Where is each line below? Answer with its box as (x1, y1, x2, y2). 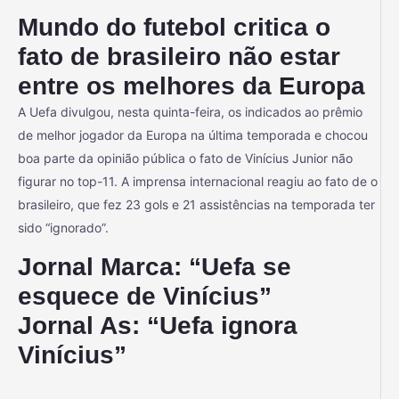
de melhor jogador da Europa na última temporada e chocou (18, 126, 368, 142)
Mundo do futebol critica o (18, 12, 330, 41)
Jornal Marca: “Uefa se (18, 252, 291, 281)
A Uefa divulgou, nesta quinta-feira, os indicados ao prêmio (18, 103, 362, 119)
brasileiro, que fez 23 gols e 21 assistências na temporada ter (18, 196, 375, 212)
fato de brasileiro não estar (18, 42, 340, 70)
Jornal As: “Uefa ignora (18, 311, 297, 339)
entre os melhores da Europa (18, 71, 365, 100)
